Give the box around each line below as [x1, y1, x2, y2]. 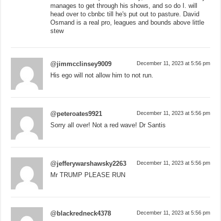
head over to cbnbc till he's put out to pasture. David [50, 10, 200, 18]
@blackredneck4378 [50, 209, 111, 217]
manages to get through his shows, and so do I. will [50, 1, 198, 9]
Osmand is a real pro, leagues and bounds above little [50, 18, 205, 26]
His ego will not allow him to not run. [50, 71, 154, 79]
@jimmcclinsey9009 [50, 60, 112, 68]
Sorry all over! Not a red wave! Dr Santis [50, 121, 166, 129]
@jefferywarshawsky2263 [50, 159, 127, 167]
